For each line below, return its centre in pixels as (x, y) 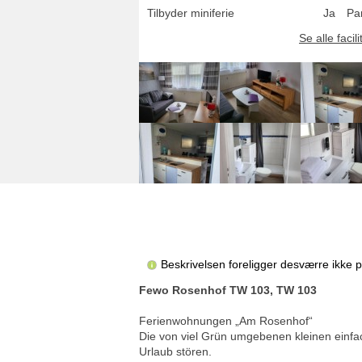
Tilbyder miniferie (191, 13)
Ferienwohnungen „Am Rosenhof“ (226, 321)
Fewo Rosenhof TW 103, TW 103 (228, 290)
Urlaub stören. (175, 352)
